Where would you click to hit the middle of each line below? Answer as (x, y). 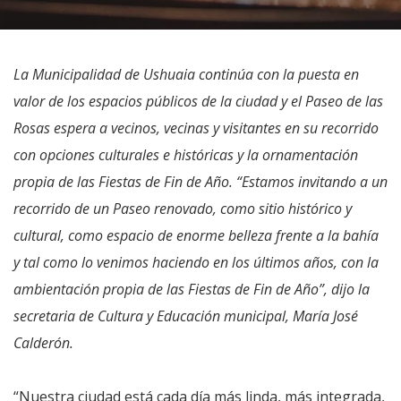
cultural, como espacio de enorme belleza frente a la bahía (196, 235)
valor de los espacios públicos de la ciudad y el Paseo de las (198, 101)
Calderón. (43, 343)
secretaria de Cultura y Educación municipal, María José (186, 316)
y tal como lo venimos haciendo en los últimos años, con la (196, 262)
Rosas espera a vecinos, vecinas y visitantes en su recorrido (196, 128)
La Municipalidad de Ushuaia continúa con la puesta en (186, 74)
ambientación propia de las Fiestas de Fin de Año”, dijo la (192, 289)
